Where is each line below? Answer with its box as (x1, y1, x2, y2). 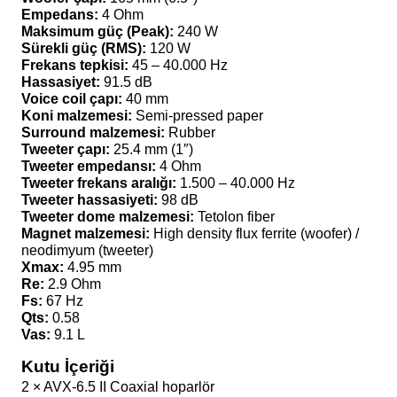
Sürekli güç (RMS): (21, 41, 146, 56)
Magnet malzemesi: (21, 226, 150, 241)
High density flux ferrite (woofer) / (150, 226, 359, 241)
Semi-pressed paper (132, 108, 263, 123)
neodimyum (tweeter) (21, 243, 153, 258)
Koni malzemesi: (21, 108, 132, 123)
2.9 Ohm (44, 276, 101, 292)
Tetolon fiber (194, 209, 275, 224)
